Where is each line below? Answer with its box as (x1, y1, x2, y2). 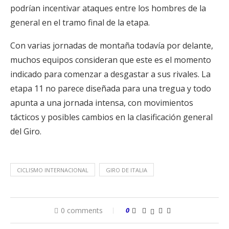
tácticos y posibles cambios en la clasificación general (10, 111, 213, 123)
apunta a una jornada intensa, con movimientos (10, 97, 193, 108)
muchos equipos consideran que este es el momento (10, 54, 211, 65)
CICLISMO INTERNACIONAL (17, 166, 88, 174)
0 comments (61, 205, 103, 215)
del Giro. (10, 126, 41, 137)
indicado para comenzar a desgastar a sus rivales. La (10, 68, 211, 80)
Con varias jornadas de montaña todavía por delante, (10, 40, 213, 51)
